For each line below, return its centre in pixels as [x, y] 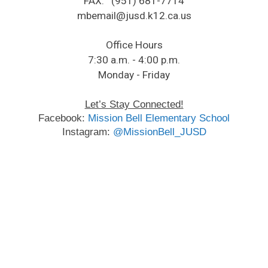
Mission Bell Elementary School [159, 118]
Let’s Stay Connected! [134, 104]
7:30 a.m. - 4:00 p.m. [134, 60]
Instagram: [87, 132]
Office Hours [134, 45]
